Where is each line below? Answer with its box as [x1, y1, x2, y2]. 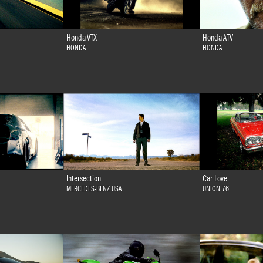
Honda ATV [203, 32, 233, 43]
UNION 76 [203, 184, 229, 194]
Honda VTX [66, 32, 97, 43]
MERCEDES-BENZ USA [66, 184, 122, 194]
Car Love [203, 173, 227, 184]
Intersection [66, 173, 101, 184]
